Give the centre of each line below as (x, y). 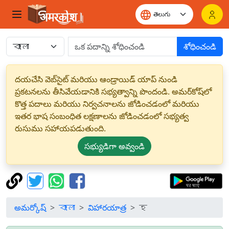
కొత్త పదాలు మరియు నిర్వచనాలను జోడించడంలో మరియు (107, 104)
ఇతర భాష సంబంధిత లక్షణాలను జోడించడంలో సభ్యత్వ (102, 116)
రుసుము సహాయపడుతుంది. (60, 128)
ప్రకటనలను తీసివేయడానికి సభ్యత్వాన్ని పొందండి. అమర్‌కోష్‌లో (113, 91)
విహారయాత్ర (107, 208)
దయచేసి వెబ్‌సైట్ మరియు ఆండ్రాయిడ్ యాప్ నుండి (96, 79)
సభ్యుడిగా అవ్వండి (114, 146)
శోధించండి (200, 47)
